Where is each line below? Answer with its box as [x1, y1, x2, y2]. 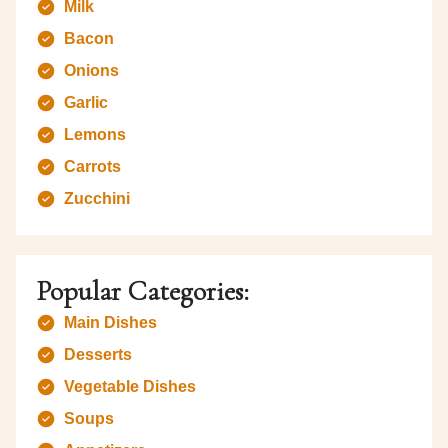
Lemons [64, 126, 126, 144]
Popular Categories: [36, 274, 249, 309]
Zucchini [64, 190, 130, 208]
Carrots [64, 158, 121, 176]
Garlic [64, 94, 108, 112]
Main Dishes [64, 314, 157, 332]
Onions [64, 62, 119, 80]
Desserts [64, 346, 132, 364]
